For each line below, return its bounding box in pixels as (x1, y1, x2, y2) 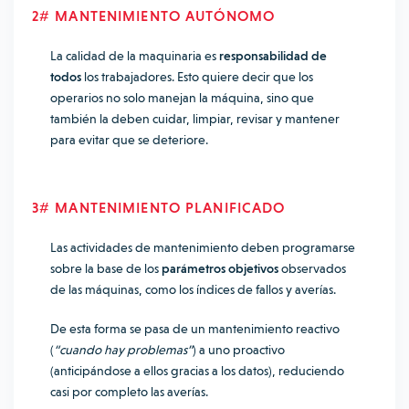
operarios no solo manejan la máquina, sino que (50, 90, 314, 105)
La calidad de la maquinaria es (50, 48, 219, 63)
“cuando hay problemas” (54, 342, 193, 357)
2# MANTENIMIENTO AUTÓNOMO (32, 7, 275, 25)
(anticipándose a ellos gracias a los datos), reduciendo (50, 363, 344, 378)
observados (278, 261, 346, 276)
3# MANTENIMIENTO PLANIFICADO (32, 199, 286, 216)
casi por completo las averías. (50, 384, 208, 399)
